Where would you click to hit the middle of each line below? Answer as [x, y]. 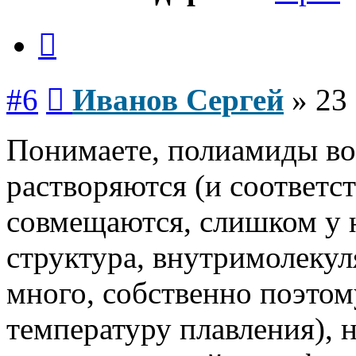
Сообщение [95, 83]
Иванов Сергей [178, 99]
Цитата [75, 28]
